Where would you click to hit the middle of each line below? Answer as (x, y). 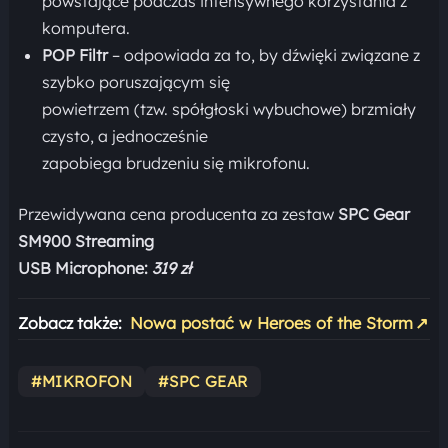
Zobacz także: (69, 323)
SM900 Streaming (85, 241)
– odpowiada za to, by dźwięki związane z (263, 55)
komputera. (85, 28)
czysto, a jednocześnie (124, 136)
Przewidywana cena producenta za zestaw (177, 214)
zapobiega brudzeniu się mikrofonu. (175, 163)
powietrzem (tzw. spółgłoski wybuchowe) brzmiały (228, 109)
